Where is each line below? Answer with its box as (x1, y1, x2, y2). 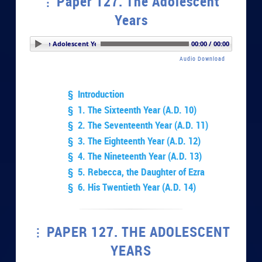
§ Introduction (68, 87, 125, 101)
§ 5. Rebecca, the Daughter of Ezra (68, 164, 205, 178)
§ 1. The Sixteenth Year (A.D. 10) (68, 102, 197, 116)
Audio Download (179, 54, 225, 63)
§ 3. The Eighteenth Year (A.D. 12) (68, 133, 201, 147)
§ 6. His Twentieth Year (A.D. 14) (68, 180, 196, 194)
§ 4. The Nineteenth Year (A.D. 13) (68, 149, 202, 163)
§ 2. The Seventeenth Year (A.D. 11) (68, 118, 209, 132)
